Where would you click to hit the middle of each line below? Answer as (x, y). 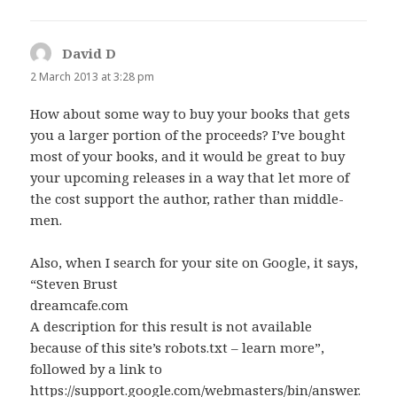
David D (90, 54)
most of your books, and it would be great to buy (188, 156)
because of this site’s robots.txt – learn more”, (178, 347)
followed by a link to (97, 368)
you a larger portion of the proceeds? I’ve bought (188, 134)
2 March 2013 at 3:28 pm (93, 77)
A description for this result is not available (171, 326)
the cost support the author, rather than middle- (187, 198)
